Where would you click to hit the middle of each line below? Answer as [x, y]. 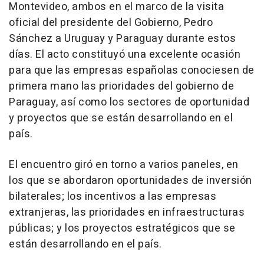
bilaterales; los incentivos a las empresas [113, 196]
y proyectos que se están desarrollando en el [121, 118]
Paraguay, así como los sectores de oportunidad [129, 102]
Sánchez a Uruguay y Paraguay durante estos [122, 38]
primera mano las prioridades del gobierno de [121, 86]
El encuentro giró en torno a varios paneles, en [124, 164]
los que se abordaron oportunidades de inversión [131, 180]
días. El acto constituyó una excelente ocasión [125, 54]
